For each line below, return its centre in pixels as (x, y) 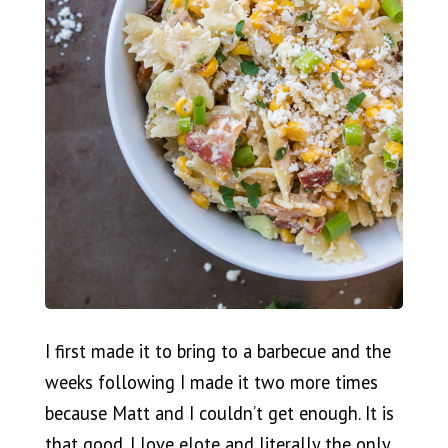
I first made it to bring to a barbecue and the (217, 351)
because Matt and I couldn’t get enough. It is (219, 413)
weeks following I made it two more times (211, 382)
